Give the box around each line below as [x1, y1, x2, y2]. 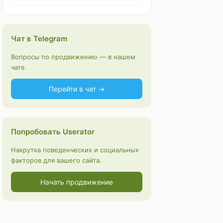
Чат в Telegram [11, 34, 67, 43]
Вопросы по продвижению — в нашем [11, 53, 135, 61]
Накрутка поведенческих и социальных [11, 146, 139, 154]
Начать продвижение [40, 178, 113, 186]
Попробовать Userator [11, 127, 95, 136]
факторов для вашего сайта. [11, 156, 102, 164]
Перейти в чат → [49, 85, 105, 93]
